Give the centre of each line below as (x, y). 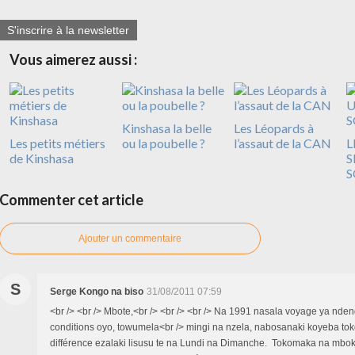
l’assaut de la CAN (282, 143)
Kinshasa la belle (166, 128)
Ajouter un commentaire (130, 239)
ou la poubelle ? (163, 143)
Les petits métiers (57, 143)
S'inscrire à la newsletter (68, 31)
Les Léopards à (274, 128)
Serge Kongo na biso (97, 292)
